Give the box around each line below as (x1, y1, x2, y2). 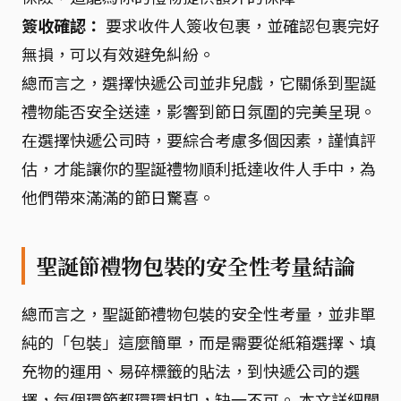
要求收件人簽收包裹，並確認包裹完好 (102, 13, 380, 37)
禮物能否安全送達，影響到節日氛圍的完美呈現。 (21, 99, 376, 123)
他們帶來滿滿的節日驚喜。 (21, 185, 215, 209)
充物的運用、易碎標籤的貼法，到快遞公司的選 (21, 359, 360, 382)
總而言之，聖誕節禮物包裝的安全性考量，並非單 (21, 302, 376, 325)
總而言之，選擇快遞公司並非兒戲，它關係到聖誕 (21, 71, 376, 94)
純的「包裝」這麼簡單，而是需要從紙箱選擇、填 (21, 330, 376, 354)
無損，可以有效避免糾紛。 (21, 42, 215, 65)
